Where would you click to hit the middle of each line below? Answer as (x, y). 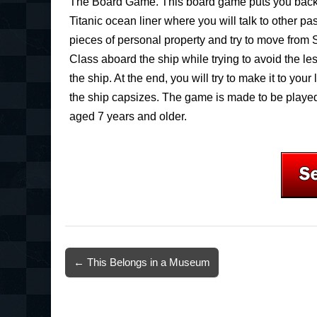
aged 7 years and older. (128, 117)
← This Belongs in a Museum (142, 263)
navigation (96, 280)
